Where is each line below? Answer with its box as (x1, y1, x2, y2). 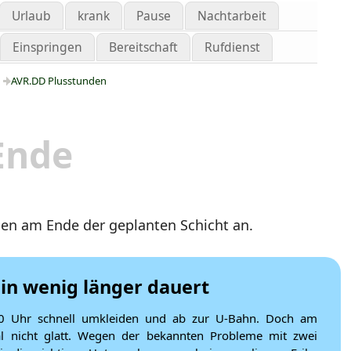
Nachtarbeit (197, 7, 266, 24)
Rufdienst (204, 38, 260, 56)
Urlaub (11, 7, 51, 24)
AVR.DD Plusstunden (10, 74, 109, 88)
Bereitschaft (108, 38, 178, 56)
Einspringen (12, 38, 82, 56)
